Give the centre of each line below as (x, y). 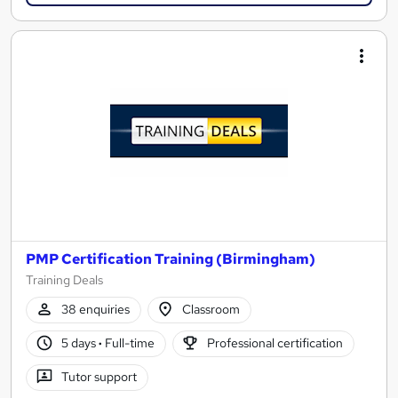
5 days (80, 343)
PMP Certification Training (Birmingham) (171, 259)
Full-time (128, 343)
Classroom (211, 310)
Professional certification (275, 343)
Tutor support (99, 377)
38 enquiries (95, 310)
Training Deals (64, 279)
